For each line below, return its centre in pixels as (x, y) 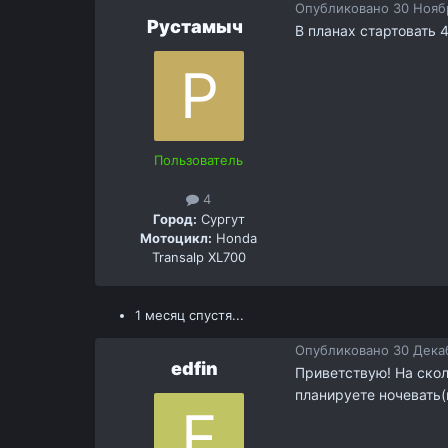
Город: (174, 218)
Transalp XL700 (198, 256)
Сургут (220, 218)
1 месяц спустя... (189, 315)
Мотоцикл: (176, 237)
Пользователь (199, 160)
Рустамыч (194, 27)
